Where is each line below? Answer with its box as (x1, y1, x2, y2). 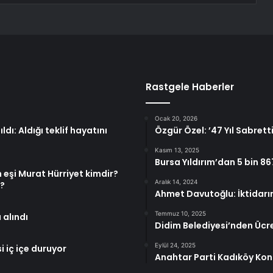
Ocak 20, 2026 (155, 115, 197, 122)
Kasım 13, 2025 (155, 146, 199, 154)
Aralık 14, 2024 (155, 178, 197, 186)
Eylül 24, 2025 (155, 241, 196, 249)
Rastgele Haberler (146, 80, 234, 94)
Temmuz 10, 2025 (155, 210, 206, 218)
